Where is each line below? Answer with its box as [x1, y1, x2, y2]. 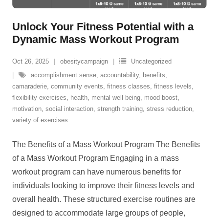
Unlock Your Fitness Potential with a [12, 21, 194, 33]
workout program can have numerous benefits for [12, 168, 181, 176]
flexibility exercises [12, 94, 66, 101]
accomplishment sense [31, 71, 96, 79]
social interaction [45, 105, 93, 112]
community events [51, 83, 103, 90]
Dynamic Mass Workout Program [12, 33, 179, 45]
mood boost [144, 94, 177, 101]
